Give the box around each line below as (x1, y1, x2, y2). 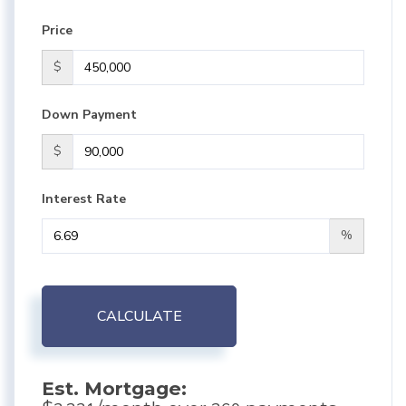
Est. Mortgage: (42, 376, 187, 400)
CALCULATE (96, 305, 182, 326)
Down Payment (42, 105, 137, 123)
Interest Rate (42, 189, 126, 208)
